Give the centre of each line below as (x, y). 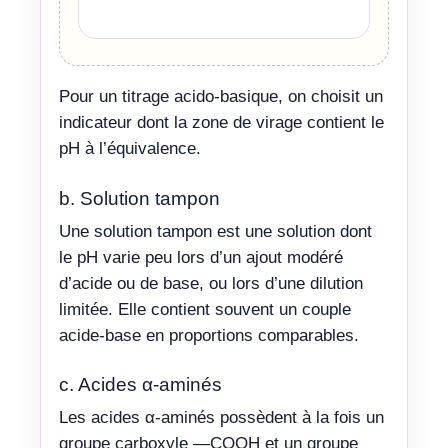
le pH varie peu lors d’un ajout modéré (201, 257)
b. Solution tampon (139, 198)
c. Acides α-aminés (140, 384)
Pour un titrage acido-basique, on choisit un (221, 96)
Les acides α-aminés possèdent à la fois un (221, 417)
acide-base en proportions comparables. (209, 335)
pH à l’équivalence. (130, 148)
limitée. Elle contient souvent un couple (205, 309)
